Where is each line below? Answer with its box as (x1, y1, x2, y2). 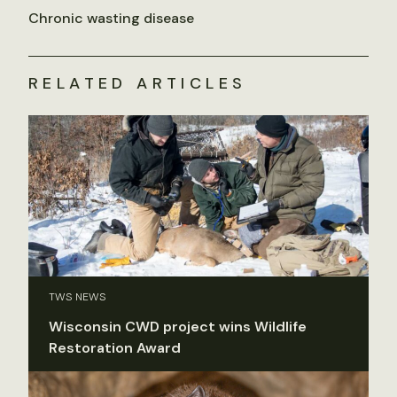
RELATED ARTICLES (28, 72, 247, 94)
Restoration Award (49, 339, 181, 358)
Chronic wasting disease (28, 8, 194, 27)
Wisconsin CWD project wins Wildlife (49, 317, 307, 337)
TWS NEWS (49, 290, 106, 305)
